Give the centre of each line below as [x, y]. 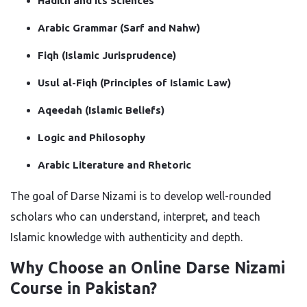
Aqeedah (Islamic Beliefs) [101, 110]
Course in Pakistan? [84, 288]
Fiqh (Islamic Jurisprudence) [107, 55]
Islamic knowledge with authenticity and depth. [126, 237]
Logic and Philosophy [91, 137]
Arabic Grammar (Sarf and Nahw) [119, 28]
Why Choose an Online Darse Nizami [148, 268]
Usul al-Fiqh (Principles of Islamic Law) [134, 83]
